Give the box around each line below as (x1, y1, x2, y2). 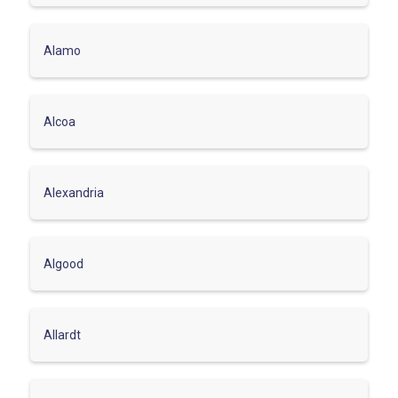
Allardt (44, 327, 81, 342)
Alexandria (44, 185, 104, 200)
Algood (44, 256, 84, 271)
